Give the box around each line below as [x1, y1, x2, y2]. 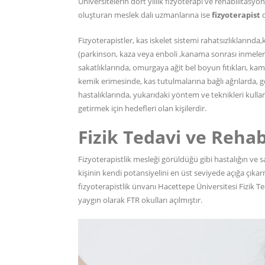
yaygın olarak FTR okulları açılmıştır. [78, 195, 202, 205]
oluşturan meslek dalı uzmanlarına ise [78, 9, 212, 20]
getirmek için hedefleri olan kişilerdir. [78, 103, 206, 114]
